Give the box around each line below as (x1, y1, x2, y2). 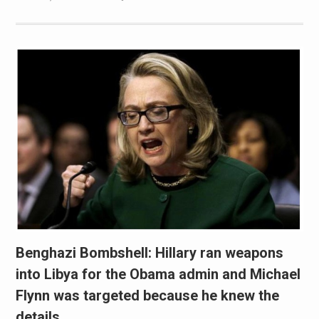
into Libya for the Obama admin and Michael (15, 265, 300, 283)
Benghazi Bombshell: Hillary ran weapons (15, 244, 283, 261)
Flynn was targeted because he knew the (15, 286, 279, 304)
